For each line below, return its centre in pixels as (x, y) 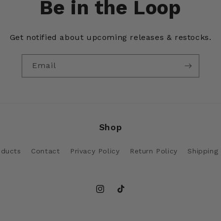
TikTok (127, 194)
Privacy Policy (95, 151)
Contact (46, 151)
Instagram (113, 194)
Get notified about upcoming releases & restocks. (110, 37)
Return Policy (154, 151)
